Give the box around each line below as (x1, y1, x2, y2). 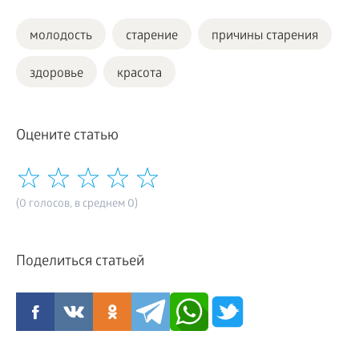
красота (117, 67, 162, 83)
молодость (30, 29, 92, 45)
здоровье (30, 67, 83, 83)
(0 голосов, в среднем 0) (16, 198, 138, 212)
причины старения (212, 29, 318, 45)
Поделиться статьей (16, 254, 144, 272)
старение (126, 29, 178, 45)
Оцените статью (16, 128, 119, 146)
